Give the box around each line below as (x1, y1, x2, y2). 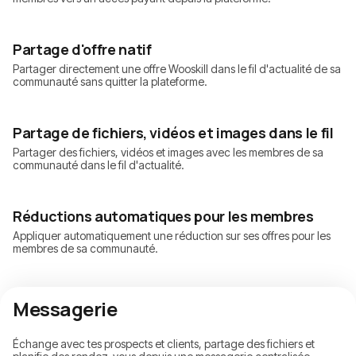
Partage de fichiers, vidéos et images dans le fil (13, 123, 334, 143)
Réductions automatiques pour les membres (13, 207, 314, 226)
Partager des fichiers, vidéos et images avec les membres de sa (13, 145, 323, 160)
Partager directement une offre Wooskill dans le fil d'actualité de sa (13, 62, 341, 76)
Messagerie (13, 296, 118, 323)
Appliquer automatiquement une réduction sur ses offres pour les (13, 229, 331, 243)
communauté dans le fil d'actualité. (13, 158, 184, 172)
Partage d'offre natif (13, 40, 152, 60)
